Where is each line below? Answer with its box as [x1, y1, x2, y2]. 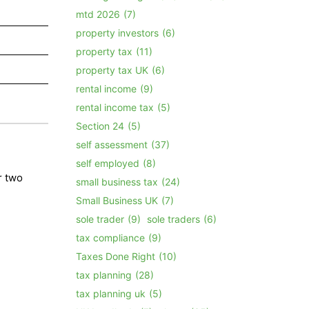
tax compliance [76, 231, 146, 243]
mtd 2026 [76, 8, 121, 20]
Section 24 [76, 119, 125, 132]
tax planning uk [76, 287, 146, 299]
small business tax [76, 175, 159, 188]
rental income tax [76, 101, 154, 113]
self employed [76, 157, 140, 169]
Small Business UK [76, 194, 159, 206]
